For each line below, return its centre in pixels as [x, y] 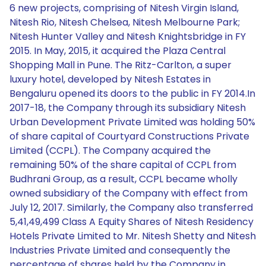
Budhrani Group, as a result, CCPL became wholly [123, 179]
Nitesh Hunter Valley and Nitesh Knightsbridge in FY [128, 37]
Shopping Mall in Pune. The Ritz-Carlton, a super [121, 65]
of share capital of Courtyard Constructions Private [129, 136]
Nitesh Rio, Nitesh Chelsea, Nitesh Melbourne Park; [125, 22]
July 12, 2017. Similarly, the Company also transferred [131, 208]
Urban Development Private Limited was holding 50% [132, 122]
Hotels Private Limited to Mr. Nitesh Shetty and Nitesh [133, 236]
